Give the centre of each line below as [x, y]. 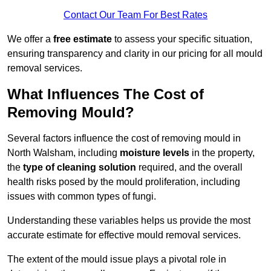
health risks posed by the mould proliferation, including [124, 182]
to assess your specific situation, [182, 39]
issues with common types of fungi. [82, 197]
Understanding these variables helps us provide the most [129, 221]
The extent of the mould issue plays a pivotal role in [117, 260]
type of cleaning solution [80, 168]
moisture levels [155, 153]
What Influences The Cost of [106, 94]
